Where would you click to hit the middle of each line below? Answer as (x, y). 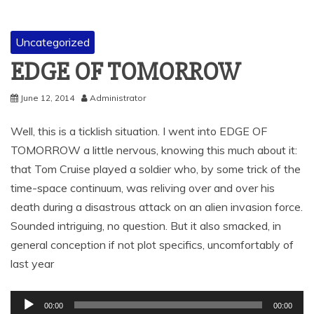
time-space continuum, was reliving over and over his (143, 187)
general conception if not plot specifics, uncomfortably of (152, 244)
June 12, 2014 (47, 97)
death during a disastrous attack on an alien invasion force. (157, 206)
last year (32, 263)
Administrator (118, 97)
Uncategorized (53, 42)
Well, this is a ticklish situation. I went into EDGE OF (139, 131)
